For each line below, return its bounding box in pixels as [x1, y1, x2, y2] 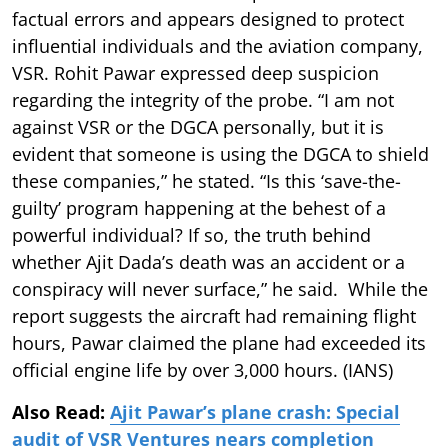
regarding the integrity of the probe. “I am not [12, 87, 394, 112]
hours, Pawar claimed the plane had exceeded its [12, 330, 426, 355]
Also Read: [12, 399, 110, 424]
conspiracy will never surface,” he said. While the [12, 276, 428, 301]
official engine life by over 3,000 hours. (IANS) [12, 357, 393, 382]
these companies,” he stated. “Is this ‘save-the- [12, 168, 401, 193]
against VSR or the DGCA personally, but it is [12, 114, 384, 139]
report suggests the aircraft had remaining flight [12, 303, 416, 328]
